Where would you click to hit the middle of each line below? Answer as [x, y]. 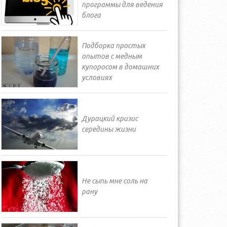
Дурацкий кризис [109, 119]
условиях [97, 78]
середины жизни [108, 129]
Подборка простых [113, 46]
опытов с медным [111, 56]
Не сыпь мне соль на [114, 181]
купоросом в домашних [120, 67]
